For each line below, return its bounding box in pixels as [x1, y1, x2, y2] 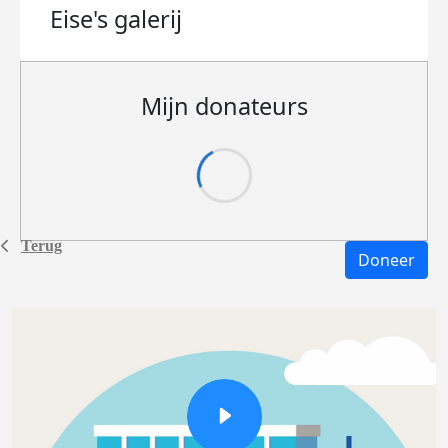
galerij [114, 3, 182, 35]
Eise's [50, 3, 114, 35]
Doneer [358, 249, 415, 271]
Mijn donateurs [140, 90, 308, 122]
